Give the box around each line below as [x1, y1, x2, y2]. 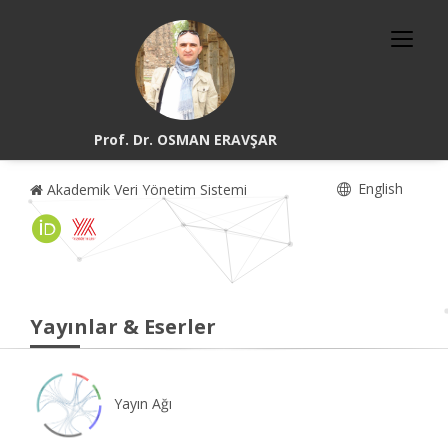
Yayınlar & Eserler [30, 313, 216, 340]
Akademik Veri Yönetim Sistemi [43, 180, 247, 199]
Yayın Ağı [110, 393, 172, 413]
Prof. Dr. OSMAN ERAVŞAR [93, 130, 277, 149]
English [354, 179, 403, 198]
